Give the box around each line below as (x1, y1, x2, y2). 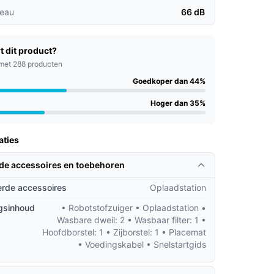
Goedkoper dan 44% (132, 76, 206, 86)
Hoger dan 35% (150, 98, 206, 108)
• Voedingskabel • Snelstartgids (77, 239, 206, 250)
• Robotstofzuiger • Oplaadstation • (61, 202, 206, 213)
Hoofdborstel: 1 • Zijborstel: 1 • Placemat (42, 227, 206, 237)
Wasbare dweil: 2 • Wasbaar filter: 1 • (56, 215, 206, 225)
